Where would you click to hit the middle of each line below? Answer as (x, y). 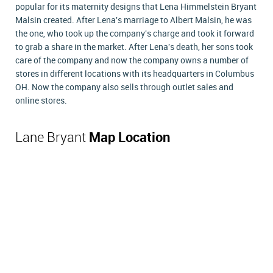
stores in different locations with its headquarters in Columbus (135, 74)
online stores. (41, 101)
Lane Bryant (52, 138)
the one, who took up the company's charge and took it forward (135, 34)
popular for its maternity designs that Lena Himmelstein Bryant (136, 7)
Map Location (129, 138)
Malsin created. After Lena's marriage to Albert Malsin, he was (133, 20)
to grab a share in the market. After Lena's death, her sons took (134, 47)
